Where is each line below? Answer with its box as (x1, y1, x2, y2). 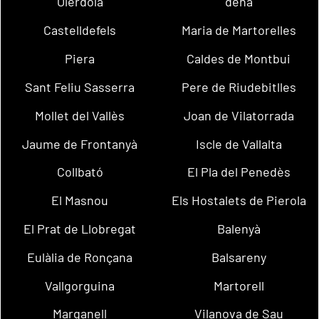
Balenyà (216, 220, 261, 236)
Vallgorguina (45, 277, 115, 293)
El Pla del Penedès (187, 164, 291, 180)
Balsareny (211, 249, 266, 265)
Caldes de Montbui (187, 51, 291, 67)
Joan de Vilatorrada (183, 107, 294, 123)
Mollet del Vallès (35, 107, 125, 123)
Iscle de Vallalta (195, 135, 282, 152)
